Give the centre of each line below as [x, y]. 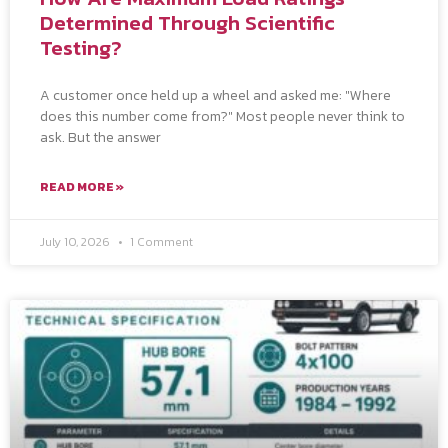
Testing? [81, 47]
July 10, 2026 [76, 241]
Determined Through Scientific [187, 22]
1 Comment [160, 241]
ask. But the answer [100, 137]
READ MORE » [82, 186]
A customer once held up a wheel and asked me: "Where [215, 95]
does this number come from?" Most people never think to [222, 116]
